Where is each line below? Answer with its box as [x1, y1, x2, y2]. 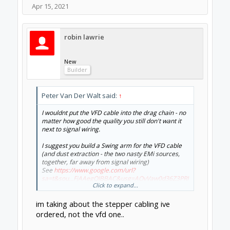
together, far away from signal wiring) [41, 158, 149, 166]
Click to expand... [92, 181, 139, 189]
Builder [67, 66, 87, 73]
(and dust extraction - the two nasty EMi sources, [41, 149, 180, 158]
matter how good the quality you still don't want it [41, 117, 181, 125]
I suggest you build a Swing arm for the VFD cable [41, 141, 182, 150]
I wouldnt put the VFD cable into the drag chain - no [41, 108, 186, 117]
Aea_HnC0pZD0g [41, 182, 90, 191]
